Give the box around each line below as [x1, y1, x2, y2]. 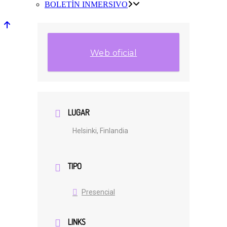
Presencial [82, 187, 115, 196]
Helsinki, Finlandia [72, 127, 128, 135]
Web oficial [90, 48, 137, 58]
